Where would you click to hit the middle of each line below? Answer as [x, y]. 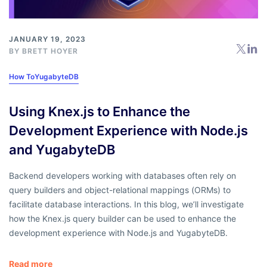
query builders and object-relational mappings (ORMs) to [120, 190]
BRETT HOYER [50, 51]
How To [22, 76]
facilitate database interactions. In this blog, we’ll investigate [126, 204]
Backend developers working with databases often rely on [122, 175]
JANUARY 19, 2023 [47, 39]
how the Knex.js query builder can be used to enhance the [122, 218]
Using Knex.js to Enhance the [100, 111]
